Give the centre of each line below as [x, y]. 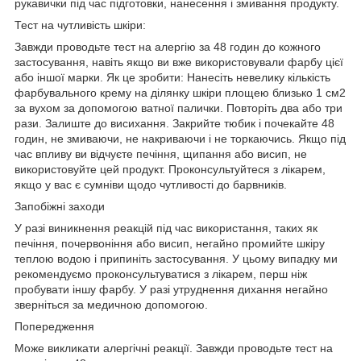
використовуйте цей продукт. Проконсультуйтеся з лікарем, [170, 169]
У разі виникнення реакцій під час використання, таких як [166, 228]
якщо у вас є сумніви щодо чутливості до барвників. [151, 184]
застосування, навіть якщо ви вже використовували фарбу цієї [179, 62]
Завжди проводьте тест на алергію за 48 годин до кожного [168, 46]
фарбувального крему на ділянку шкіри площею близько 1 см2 [180, 92]
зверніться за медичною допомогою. [111, 304]
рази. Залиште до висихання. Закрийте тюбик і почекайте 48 [174, 123]
